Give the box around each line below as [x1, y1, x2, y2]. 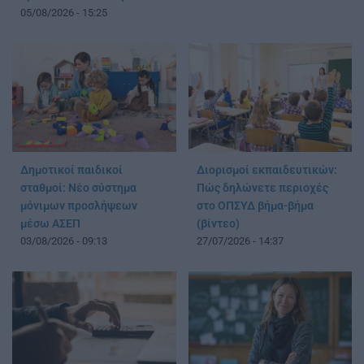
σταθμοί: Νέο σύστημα [20, 181, 136, 196]
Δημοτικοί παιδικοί [20, 163, 123, 178]
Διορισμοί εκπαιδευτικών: [196, 163, 337, 178]
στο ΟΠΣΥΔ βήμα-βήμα [196, 199, 314, 214]
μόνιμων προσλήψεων [20, 199, 137, 214]
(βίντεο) [196, 217, 240, 232]
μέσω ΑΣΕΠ [20, 217, 80, 232]
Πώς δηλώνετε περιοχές [196, 181, 328, 196]
